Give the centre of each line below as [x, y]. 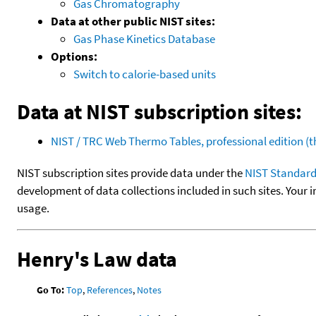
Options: [74, 56]
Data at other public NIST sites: [133, 21]
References [110, 290]
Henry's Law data [97, 259]
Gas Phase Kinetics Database [144, 38]
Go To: [51, 290]
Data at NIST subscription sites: [159, 111]
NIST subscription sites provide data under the [131, 172]
